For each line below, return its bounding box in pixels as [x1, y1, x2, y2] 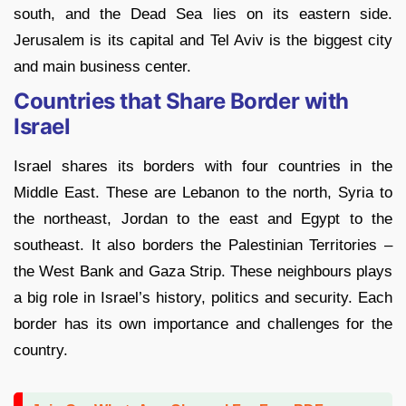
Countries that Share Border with [14, 88, 349, 115]
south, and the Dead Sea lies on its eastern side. [14, 5, 392, 24]
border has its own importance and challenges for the [14, 315, 392, 333]
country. [14, 342, 68, 360]
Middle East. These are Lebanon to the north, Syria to [14, 184, 392, 202]
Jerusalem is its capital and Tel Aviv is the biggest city [14, 32, 392, 50]
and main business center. [14, 58, 191, 76]
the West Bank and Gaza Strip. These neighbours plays [14, 263, 392, 281]
